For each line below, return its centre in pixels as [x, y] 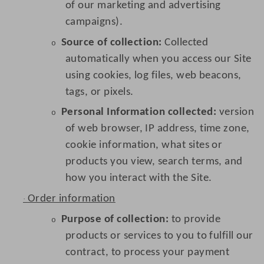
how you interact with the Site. [139, 179]
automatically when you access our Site [159, 59]
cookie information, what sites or [144, 146]
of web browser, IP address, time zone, [158, 129]
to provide [195, 219]
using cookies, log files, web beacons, [154, 75]
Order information [71, 199]
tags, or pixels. [100, 92]
